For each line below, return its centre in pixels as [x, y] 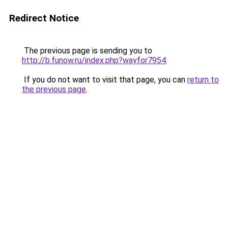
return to [203, 80]
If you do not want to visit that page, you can [105, 80]
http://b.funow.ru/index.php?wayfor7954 [94, 60]
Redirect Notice [44, 18]
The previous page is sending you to [87, 51]
